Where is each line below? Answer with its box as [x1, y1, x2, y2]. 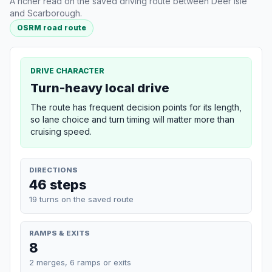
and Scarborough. [10, 8, 82, 19]
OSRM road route [17, 23, 87, 33]
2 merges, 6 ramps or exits [29, 257, 131, 267]
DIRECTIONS [29, 165, 78, 174]
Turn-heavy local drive [30, 80, 169, 95]
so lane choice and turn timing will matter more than [30, 114, 234, 124]
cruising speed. [30, 126, 92, 137]
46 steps [29, 176, 86, 192]
